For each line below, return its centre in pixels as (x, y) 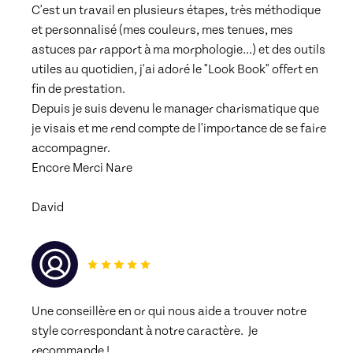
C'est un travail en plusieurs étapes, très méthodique (176, 10)
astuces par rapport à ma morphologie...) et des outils (178, 49)
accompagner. (71, 148)
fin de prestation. (78, 89)
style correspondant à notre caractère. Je (145, 331)
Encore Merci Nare (82, 167)
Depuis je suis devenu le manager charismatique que (175, 108)
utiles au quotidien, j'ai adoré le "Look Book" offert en (175, 69)
